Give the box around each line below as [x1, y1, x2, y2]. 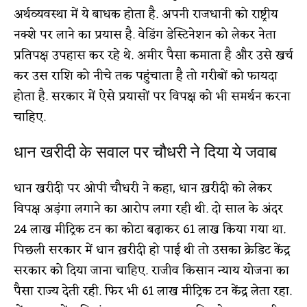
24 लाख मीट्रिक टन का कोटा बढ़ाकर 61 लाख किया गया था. [14, 218, 286, 241]
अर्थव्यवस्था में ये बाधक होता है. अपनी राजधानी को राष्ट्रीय [14, 3, 278, 25]
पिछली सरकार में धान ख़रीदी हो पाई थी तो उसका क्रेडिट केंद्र [14, 238, 290, 261]
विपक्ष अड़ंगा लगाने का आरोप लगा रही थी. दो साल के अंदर [14, 197, 283, 220]
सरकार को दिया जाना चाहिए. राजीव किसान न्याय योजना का [14, 259, 289, 282]
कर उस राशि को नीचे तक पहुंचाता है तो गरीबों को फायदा [14, 64, 278, 87]
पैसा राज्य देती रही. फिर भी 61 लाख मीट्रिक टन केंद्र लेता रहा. [14, 280, 292, 302]
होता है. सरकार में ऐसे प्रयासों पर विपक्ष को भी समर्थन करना [14, 85, 291, 108]
